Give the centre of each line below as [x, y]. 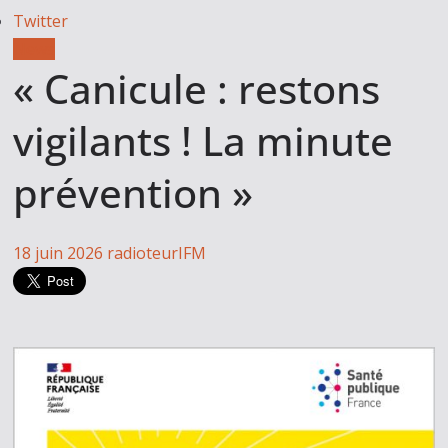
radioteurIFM [157, 253]
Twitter [41, 21]
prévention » [133, 192]
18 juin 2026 [58, 253]
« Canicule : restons [197, 88]
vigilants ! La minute [203, 140]
